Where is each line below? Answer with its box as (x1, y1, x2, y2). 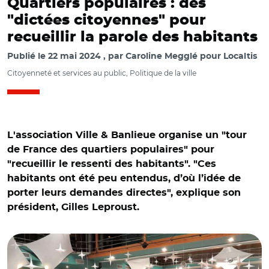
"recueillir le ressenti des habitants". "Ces (7, 159, 216, 169)
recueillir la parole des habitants (7, 30, 258, 44)
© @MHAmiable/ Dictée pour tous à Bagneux (12, 217, 202, 228)
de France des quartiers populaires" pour (7, 145, 214, 154)
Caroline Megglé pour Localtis (125, 52, 257, 61)
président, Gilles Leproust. (7, 202, 139, 212)
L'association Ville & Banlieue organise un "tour (7, 130, 247, 140)
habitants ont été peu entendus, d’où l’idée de (7, 174, 241, 183)
